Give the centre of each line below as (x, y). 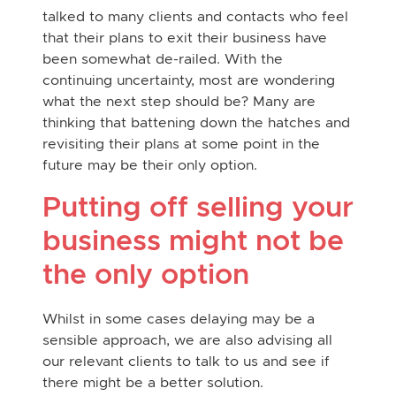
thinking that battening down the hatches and (196, 122)
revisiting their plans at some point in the (181, 144)
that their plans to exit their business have (184, 38)
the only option (145, 274)
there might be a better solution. (152, 382)
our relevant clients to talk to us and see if (186, 361)
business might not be (193, 240)
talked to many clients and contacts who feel (195, 16)
